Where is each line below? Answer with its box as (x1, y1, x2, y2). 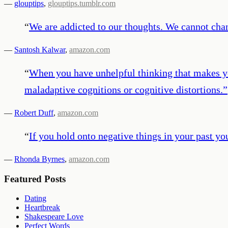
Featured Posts (4, 173, 66, 184)
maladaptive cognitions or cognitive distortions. (24, 83, 223, 95)
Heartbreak (24, 203, 60, 212)
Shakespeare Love (24, 212, 83, 221)
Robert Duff (14, 108, 53, 117)
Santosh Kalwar (14, 45, 65, 54)
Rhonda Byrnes (14, 154, 65, 163)
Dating (24, 194, 46, 203)
